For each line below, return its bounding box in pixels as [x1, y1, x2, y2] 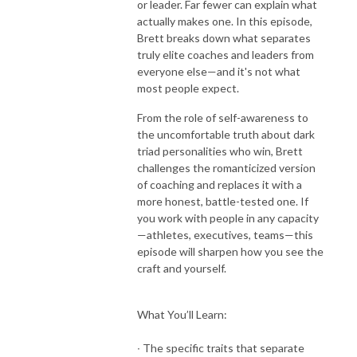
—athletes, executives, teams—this [137, 227, 313, 241]
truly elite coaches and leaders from [137, 47, 314, 61]
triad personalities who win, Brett [137, 143, 303, 158]
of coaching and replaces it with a [137, 177, 302, 191]
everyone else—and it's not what [137, 64, 300, 78]
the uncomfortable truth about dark [137, 127, 315, 141]
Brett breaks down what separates [137, 30, 311, 45]
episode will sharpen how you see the [137, 244, 324, 258]
